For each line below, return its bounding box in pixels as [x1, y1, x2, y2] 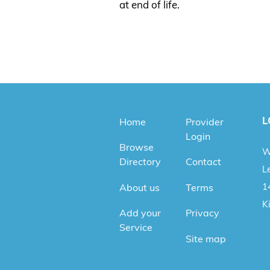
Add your [119, 207, 161, 219]
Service [119, 221, 152, 234]
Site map [185, 232, 226, 245]
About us [119, 181, 160, 193]
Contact [185, 155, 221, 168]
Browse [119, 141, 154, 154]
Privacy [185, 207, 219, 219]
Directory [119, 155, 161, 168]
